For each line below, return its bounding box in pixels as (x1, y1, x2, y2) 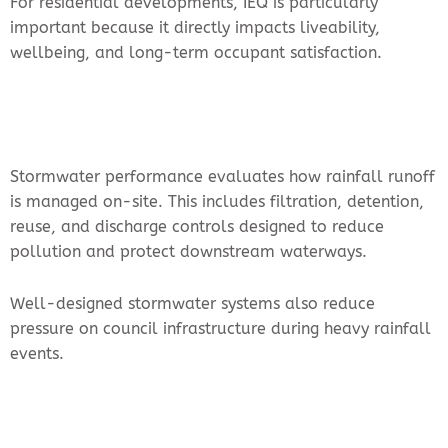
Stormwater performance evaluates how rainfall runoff (10, 167, 435, 187)
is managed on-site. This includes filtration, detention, (10, 192, 424, 212)
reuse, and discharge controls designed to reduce (10, 217, 384, 237)
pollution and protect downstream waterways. (10, 242, 367, 262)
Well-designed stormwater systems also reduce (10, 294, 375, 314)
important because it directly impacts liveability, (10, 18, 380, 38)
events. (10, 344, 64, 364)
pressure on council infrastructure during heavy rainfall (10, 319, 431, 339)
